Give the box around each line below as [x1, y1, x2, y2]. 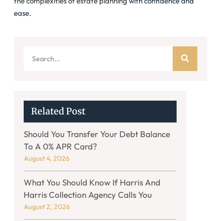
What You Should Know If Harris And [24, 177, 160, 187]
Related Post [31, 105, 85, 117]
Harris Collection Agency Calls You [24, 189, 152, 200]
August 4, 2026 [24, 153, 70, 163]
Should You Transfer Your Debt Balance [24, 128, 170, 139]
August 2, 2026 [24, 202, 70, 211]
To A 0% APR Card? [24, 141, 97, 151]
